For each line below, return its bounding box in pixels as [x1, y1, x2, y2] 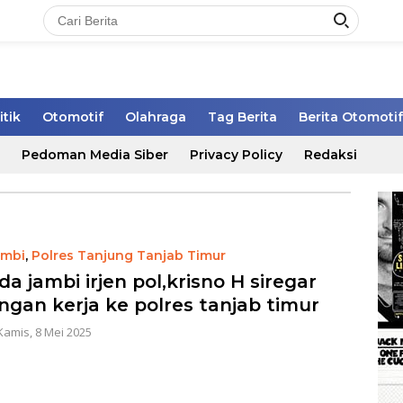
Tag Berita [208, 109, 277, 126]
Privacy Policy [190, 147, 282, 164]
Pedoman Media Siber [22, 147, 168, 164]
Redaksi [304, 147, 357, 164]
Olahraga [125, 109, 186, 126]
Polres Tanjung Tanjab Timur [31, 247, 226, 264]
